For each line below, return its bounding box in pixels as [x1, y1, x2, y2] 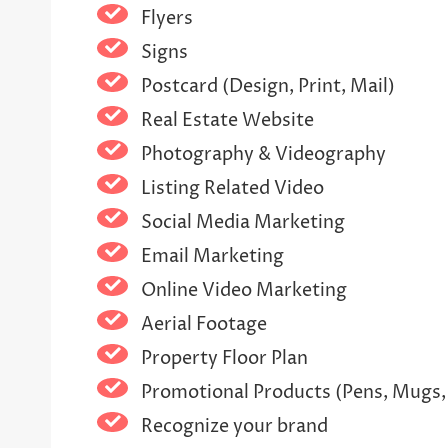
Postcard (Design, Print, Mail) [140, 73, 395, 99]
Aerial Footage [140, 311, 267, 337]
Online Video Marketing [140, 277, 347, 303]
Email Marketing [140, 243, 284, 269]
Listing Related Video [140, 175, 324, 201]
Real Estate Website [140, 107, 314, 133]
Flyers [140, 5, 193, 31]
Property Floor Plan [140, 345, 308, 371]
